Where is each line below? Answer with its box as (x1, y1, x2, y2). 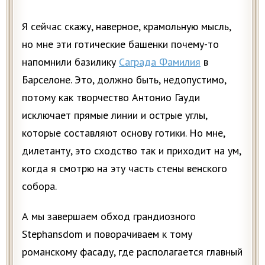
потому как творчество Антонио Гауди (22, 91, 200, 105)
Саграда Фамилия (119, 55, 201, 69)
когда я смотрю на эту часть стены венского (22, 161, 227, 176)
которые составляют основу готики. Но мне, (22, 126, 225, 140)
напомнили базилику (22, 55, 119, 69)
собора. (22, 179, 57, 193)
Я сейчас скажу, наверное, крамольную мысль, (22, 20, 231, 34)
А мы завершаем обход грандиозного (22, 209, 196, 224)
